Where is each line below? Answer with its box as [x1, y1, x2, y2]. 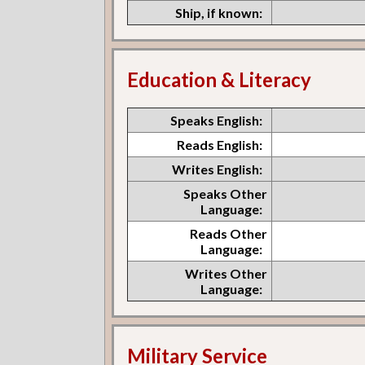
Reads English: [177, 137, 263, 153]
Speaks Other [183, 186, 268, 202]
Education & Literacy [127, 68, 312, 92]
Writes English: [172, 161, 263, 178]
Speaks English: [170, 112, 263, 129]
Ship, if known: [175, 5, 263, 21]
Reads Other [190, 226, 268, 242]
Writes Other [185, 266, 268, 282]
